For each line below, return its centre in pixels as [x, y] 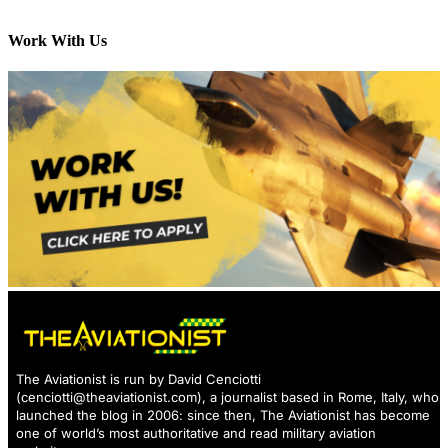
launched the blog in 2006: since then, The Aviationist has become [223, 415]
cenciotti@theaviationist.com [109, 397]
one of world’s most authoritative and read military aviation [196, 433]
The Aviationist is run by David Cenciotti [138, 379]
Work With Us [57, 40]
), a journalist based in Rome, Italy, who [318, 397]
